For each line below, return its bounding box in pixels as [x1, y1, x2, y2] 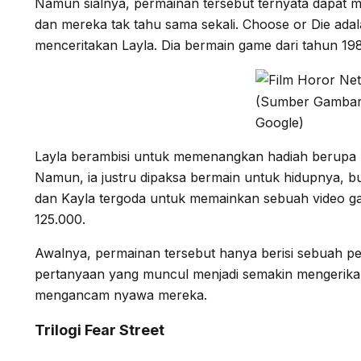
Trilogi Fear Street [35, 321, 164, 338]
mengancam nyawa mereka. [35, 286, 207, 303]
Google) [255, 114, 304, 131]
